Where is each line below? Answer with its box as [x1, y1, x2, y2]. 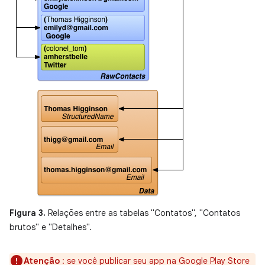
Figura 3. [9, 208, 46, 218]
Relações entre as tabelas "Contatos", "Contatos [46, 208, 240, 218]
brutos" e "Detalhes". [9, 222, 92, 232]
